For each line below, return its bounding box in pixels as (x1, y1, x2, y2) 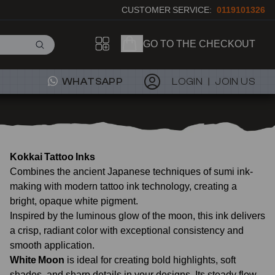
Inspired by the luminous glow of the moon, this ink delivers (10, 209, 265, 222)
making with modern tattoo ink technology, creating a (10, 180, 237, 192)
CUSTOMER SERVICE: (122, 4, 212, 15)
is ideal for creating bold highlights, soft (64, 254, 236, 266)
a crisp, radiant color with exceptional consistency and (10, 224, 244, 236)
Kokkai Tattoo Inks (10, 150, 95, 163)
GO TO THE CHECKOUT (143, 37, 255, 50)
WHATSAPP (60, 76, 123, 87)
